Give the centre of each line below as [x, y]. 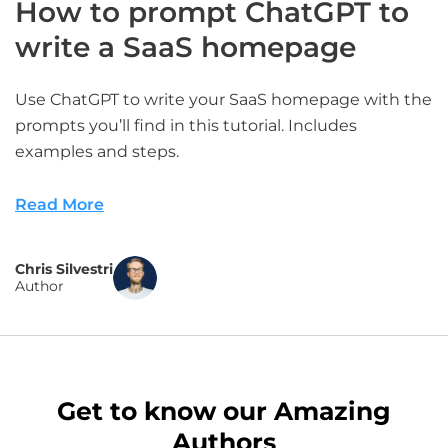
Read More [59, 204]
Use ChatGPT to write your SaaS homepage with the [223, 99]
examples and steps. [97, 151]
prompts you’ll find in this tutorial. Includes [186, 125]
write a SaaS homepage [185, 47]
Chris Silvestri [64, 269]
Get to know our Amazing [224, 411]
